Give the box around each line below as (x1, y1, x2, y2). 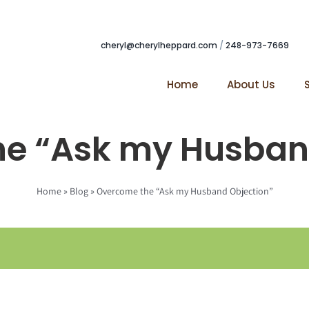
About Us (227, 77, 276, 92)
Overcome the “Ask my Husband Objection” (96, 185, 273, 197)
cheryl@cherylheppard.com (100, 39, 217, 51)
